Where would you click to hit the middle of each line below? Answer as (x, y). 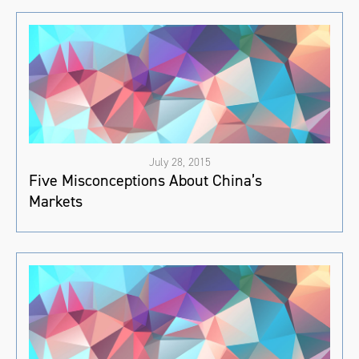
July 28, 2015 (179, 162)
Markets (56, 201)
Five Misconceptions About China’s (145, 180)
